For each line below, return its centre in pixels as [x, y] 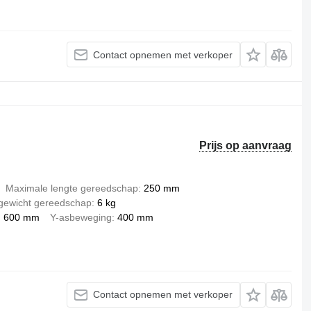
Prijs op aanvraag [246, 145]
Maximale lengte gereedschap [72, 188]
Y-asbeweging [81, 217]
